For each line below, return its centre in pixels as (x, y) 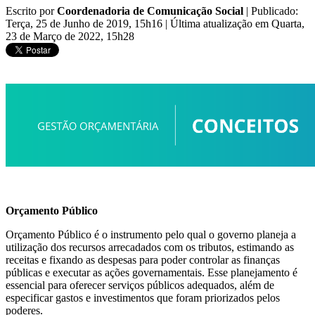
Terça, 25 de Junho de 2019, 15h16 (85, 24)
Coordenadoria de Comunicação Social (150, 11)
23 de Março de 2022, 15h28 (70, 37)
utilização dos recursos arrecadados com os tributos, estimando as (150, 247)
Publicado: (275, 11)
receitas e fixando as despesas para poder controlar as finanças (143, 260)
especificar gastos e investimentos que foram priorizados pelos (143, 298)
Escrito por (31, 11)
